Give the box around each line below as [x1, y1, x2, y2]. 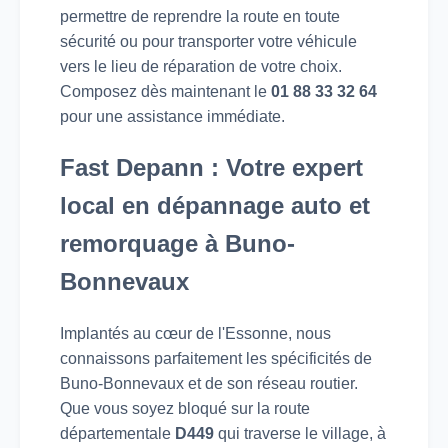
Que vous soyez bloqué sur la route [60, 399, 310, 417]
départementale [60, 424, 175, 442]
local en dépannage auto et [60, 191, 370, 219]
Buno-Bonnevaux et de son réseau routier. [60, 374, 358, 392]
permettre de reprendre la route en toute [60, 7, 340, 25]
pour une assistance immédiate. [60, 107, 285, 125]
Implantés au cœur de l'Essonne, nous [60, 324, 331, 342]
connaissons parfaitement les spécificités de [60, 349, 372, 367]
